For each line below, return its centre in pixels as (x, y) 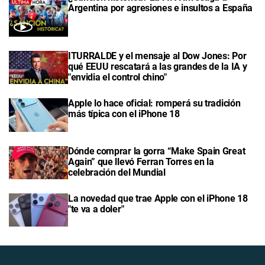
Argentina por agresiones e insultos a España (160, 8)
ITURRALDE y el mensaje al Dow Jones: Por (157, 56)
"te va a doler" (96, 209)
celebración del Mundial (117, 172)
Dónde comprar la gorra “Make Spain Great (157, 151)
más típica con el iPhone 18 (124, 114)
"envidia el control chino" (117, 77)
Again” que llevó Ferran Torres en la (141, 161)
